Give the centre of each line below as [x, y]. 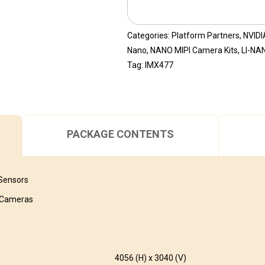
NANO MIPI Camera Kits [194, 50]
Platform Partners [205, 35]
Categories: [149, 35]
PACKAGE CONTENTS [121, 134]
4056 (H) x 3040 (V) [151, 258]
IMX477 [159, 65]
